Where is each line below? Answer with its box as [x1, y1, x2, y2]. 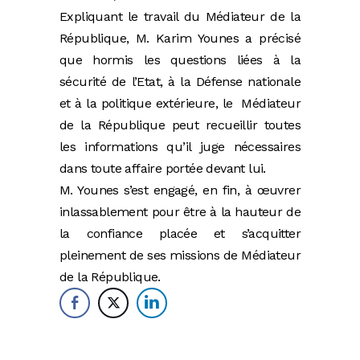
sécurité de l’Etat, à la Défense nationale [59, 73, 301, 89]
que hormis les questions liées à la [59, 51, 301, 67]
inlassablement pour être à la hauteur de [59, 203, 301, 219]
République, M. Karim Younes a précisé [59, 30, 301, 46]
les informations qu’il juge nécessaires [59, 138, 301, 154]
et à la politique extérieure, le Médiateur [59, 95, 301, 111]
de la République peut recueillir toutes [59, 117, 301, 133]
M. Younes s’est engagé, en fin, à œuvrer [59, 182, 301, 198]
